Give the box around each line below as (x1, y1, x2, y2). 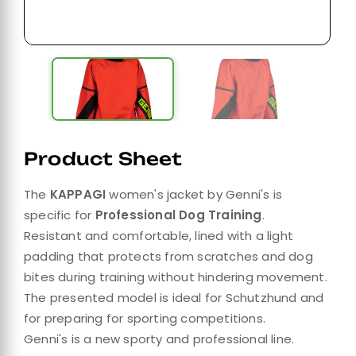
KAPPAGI (49, 186, 110, 203)
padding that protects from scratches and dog (24, 248, 313, 265)
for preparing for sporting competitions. (24, 310, 266, 327)
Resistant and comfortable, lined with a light (24, 227, 294, 244)
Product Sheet (24, 148, 183, 169)
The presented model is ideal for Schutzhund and (24, 289, 324, 306)
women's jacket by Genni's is (109, 186, 283, 203)
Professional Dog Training (95, 207, 262, 223)
